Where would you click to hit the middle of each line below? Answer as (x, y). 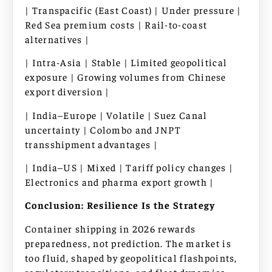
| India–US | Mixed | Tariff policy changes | (129, 167)
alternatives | (57, 39)
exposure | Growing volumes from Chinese (126, 77)
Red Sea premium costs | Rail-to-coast (116, 24)
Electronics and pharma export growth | (120, 182)
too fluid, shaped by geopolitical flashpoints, (131, 257)
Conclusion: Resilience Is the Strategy (120, 205)
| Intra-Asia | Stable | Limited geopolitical (126, 62)
